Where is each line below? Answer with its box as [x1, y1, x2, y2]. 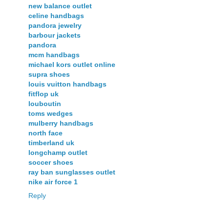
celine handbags [28, 11, 84, 20]
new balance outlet [28, 1, 92, 10]
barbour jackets [28, 31, 81, 39]
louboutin [28, 99, 61, 108]
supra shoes [28, 70, 70, 78]
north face [28, 129, 63, 137]
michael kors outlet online [28, 60, 115, 68]
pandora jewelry [28, 21, 82, 29]
